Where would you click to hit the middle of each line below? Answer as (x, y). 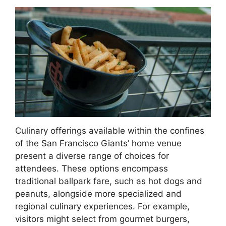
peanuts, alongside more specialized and (98, 193)
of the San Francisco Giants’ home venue (98, 143)
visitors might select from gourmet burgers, (102, 219)
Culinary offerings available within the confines (110, 130)
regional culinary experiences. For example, (102, 206)
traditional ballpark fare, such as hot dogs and (109, 181)
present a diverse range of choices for (92, 156)
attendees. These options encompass (92, 168)
